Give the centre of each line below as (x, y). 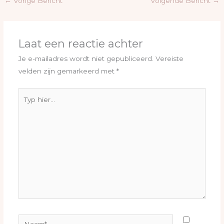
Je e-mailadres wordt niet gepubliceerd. (86, 59)
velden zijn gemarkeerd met (67, 71)
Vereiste (169, 59)
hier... (26, 106)
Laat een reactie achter (80, 44)
